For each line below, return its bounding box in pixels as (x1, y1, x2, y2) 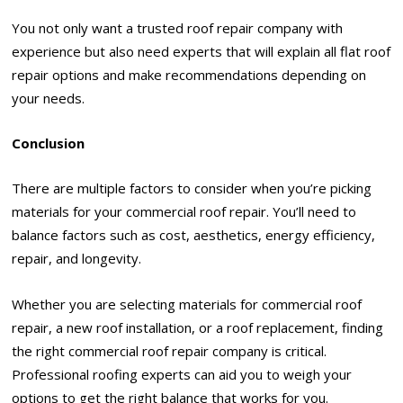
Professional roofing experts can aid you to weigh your (12, 364, 353, 383)
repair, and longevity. (12, 249, 142, 268)
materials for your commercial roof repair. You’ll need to (12, 202, 357, 221)
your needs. (12, 88, 85, 107)
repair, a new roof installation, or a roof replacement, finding (12, 318, 384, 336)
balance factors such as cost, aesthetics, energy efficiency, (12, 226, 376, 245)
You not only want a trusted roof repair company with (12, 18, 344, 37)
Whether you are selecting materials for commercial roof (12, 294, 363, 313)
